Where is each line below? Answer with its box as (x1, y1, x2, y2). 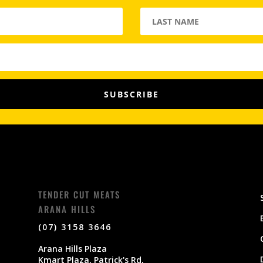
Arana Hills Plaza (38, 243, 107, 254)
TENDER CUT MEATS (38, 188, 120, 201)
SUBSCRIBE (104, 89, 159, 100)
